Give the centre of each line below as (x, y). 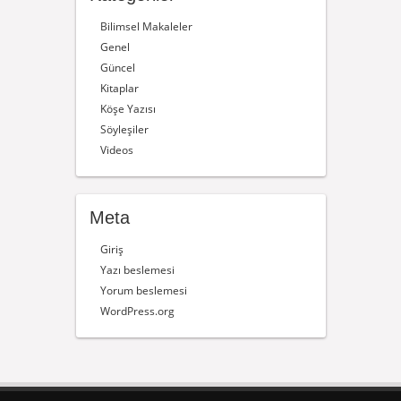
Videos (116, 150)
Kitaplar (119, 88)
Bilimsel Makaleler (146, 26)
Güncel (117, 68)
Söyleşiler (124, 129)
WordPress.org (137, 311)
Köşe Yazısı (128, 109)
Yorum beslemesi (143, 290)
